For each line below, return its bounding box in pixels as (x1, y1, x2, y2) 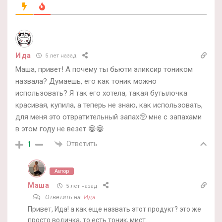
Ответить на (44, 193, 84, 201)
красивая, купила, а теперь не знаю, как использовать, (15, 100, 203, 110)
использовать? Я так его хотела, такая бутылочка (15, 88, 187, 98)
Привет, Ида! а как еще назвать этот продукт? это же (28, 205, 201, 213)
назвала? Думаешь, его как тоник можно (15, 76, 157, 86)
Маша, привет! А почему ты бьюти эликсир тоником (15, 64, 193, 74)
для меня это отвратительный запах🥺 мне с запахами (15, 112, 202, 121)
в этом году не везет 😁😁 (15, 124, 104, 133)
